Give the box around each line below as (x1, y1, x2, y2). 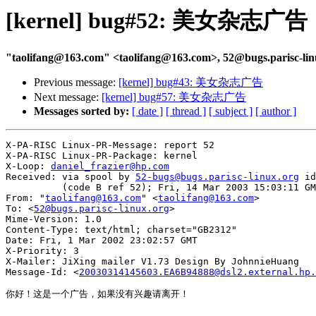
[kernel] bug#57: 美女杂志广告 (102, 91, 246, 104)
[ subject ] (209, 105, 253, 118)
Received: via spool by (6, 171, 135, 183)
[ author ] (255, 105, 296, 118)
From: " (6, 193, 45, 204)
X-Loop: (6, 161, 51, 172)
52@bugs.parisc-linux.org (34, 203, 169, 214)
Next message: (34, 91, 102, 104)
